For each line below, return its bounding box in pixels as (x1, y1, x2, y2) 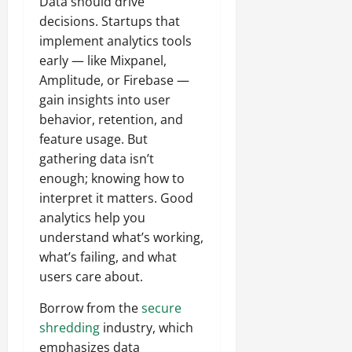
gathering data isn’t (39, 150, 154, 168)
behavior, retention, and (39, 111, 183, 129)
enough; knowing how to (39, 170, 185, 188)
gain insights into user (39, 91, 170, 109)
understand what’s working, (39, 229, 203, 247)
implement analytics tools (39, 32, 192, 50)
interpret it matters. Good (39, 189, 193, 207)
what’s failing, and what (39, 248, 177, 266)
